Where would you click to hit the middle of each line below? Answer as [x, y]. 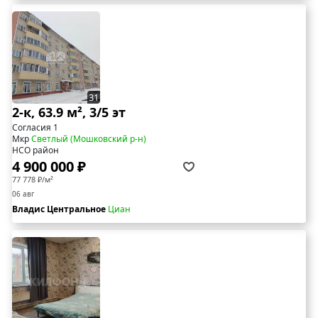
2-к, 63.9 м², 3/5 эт [69, 113]
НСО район [35, 150]
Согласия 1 [35, 128]
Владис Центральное [60, 209]
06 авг [23, 194]
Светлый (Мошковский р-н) [89, 139]
